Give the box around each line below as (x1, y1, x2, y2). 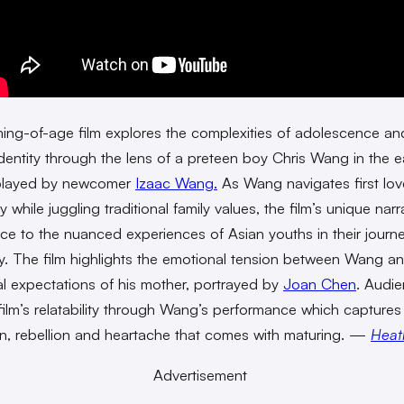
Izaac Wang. (135, 173, 217, 193)
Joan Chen (283, 274, 356, 294)
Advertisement (153, 365, 247, 385)
